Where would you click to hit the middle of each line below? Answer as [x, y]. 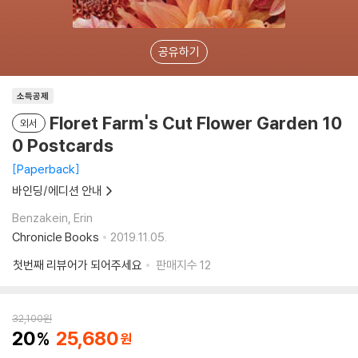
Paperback [46, 169]
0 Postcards [63, 145]
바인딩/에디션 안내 [57, 191]
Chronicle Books [56, 237]
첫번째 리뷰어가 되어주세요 [78, 265]
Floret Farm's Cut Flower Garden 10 [196, 123]
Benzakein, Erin [52, 218]
